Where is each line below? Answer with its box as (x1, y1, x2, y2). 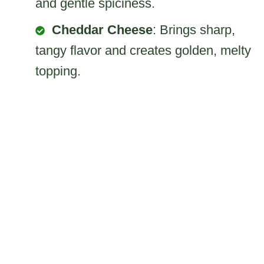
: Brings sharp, (153, 22, 235, 37)
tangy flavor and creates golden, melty (35, 42, 251, 58)
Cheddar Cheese (52, 22, 153, 37)
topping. (35, 63, 81, 78)
